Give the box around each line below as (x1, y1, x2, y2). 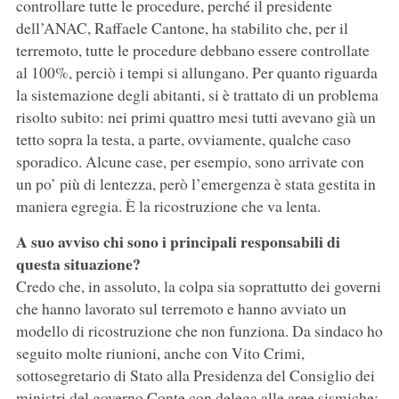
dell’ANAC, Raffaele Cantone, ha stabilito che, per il (15, 17, 348, 39)
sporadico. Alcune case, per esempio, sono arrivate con (15, 151, 364, 173)
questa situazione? (15, 252, 141, 276)
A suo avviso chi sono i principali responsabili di (15, 230, 340, 254)
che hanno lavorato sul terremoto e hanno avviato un (15, 297, 346, 320)
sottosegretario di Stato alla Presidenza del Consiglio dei (15, 364, 375, 387)
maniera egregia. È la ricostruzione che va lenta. (15, 195, 321, 217)
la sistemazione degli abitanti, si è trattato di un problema (15, 84, 379, 106)
